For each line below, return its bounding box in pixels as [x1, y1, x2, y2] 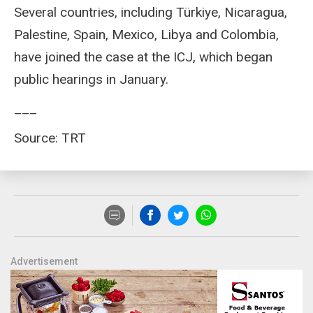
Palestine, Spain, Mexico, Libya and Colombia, [14, 27, 279, 43]
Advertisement [10, 256, 78, 268]
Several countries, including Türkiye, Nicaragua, [14, 4, 287, 21]
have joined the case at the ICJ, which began [14, 49, 272, 66]
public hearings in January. [14, 71, 168, 88]
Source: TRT [14, 130, 86, 147]
